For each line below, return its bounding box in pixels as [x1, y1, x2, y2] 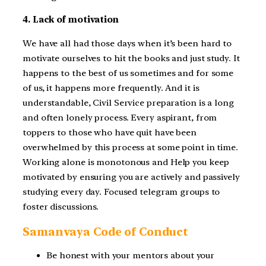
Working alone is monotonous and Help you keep [23, 157, 229, 168]
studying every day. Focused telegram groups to [23, 186, 220, 198]
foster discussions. [23, 201, 99, 213]
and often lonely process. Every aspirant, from [23, 112, 217, 123]
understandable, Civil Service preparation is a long [23, 97, 234, 109]
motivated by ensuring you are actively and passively [23, 172, 240, 183]
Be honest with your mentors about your [46, 250, 215, 261]
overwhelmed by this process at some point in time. [23, 142, 238, 153]
